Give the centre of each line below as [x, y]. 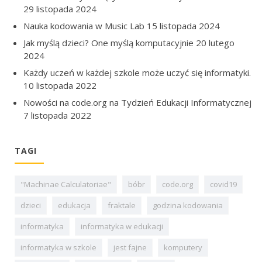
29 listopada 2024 [60, 8]
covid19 [223, 184]
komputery [183, 247]
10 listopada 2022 [60, 85]
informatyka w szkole [58, 247]
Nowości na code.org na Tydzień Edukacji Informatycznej [137, 102]
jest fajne [130, 247]
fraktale [122, 205]
